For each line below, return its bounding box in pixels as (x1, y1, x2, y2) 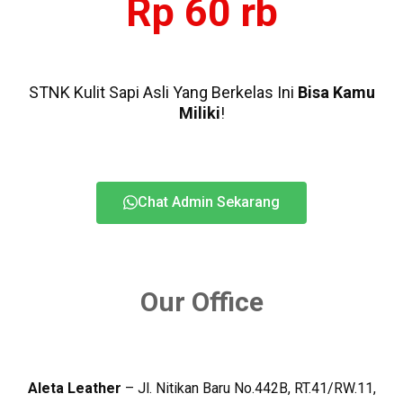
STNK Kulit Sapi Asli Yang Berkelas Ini (28, 83, 298, 103)
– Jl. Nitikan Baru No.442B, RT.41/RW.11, (121, 380, 376, 398)
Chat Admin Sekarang (138, 193, 280, 211)
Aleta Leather (27, 380, 121, 398)
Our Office (139, 286, 264, 318)
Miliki (178, 103, 220, 123)
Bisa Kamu (297, 83, 375, 103)
